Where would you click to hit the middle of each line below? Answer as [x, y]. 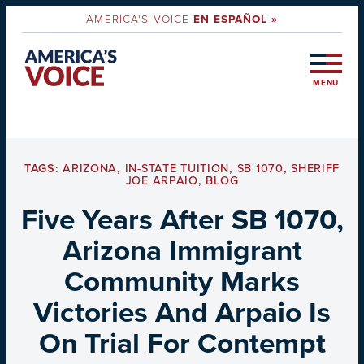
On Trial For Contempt [182, 343]
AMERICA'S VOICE [140, 19]
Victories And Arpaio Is [182, 312]
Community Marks [182, 282]
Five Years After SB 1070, [182, 220]
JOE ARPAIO [162, 181]
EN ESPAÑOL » [236, 19]
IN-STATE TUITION [177, 169]
